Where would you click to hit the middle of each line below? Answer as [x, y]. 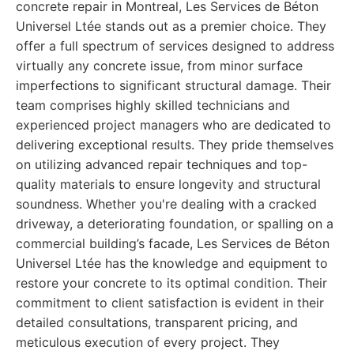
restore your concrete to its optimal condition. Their [171, 283]
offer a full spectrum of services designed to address [175, 46]
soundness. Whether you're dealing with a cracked [166, 204]
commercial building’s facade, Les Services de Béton [173, 243]
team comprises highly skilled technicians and [153, 105]
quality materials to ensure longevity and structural [168, 184]
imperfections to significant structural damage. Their [173, 85]
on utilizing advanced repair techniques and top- [162, 164]
